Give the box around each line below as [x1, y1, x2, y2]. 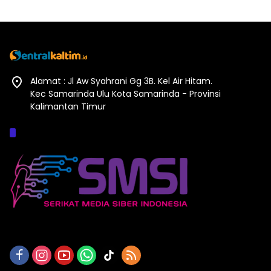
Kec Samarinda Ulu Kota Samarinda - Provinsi [30, 88, 221, 100]
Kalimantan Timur [30, 100, 106, 113]
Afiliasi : [22, 125, 62, 141]
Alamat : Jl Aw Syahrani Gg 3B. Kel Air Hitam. [30, 75, 212, 88]
